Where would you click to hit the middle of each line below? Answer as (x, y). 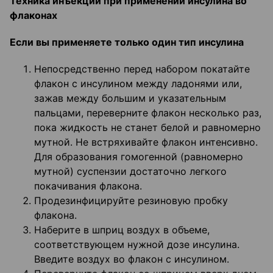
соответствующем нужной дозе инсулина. (137, 245)
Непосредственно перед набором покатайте (142, 69)
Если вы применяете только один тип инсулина (127, 42)
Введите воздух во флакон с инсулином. (132, 259)
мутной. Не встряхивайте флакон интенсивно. (146, 142)
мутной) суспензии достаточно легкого (130, 172)
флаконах (34, 16)
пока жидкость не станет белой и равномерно (147, 128)
